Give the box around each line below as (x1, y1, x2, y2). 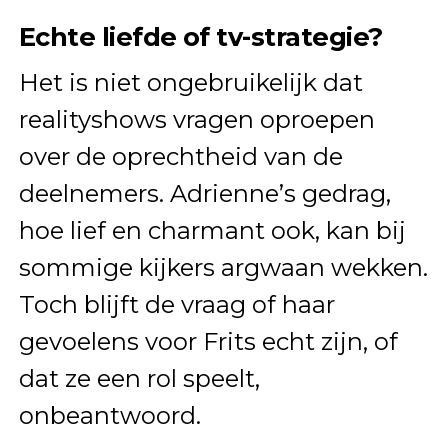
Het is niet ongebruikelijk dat (18, 68, 363, 98)
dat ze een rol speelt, (18, 364, 260, 394)
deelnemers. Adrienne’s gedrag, (18, 179, 391, 209)
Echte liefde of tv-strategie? (18, 21, 383, 53)
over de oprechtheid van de (18, 142, 343, 172)
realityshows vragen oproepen (18, 105, 375, 135)
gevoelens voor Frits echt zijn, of (18, 327, 398, 357)
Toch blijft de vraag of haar (18, 290, 335, 320)
